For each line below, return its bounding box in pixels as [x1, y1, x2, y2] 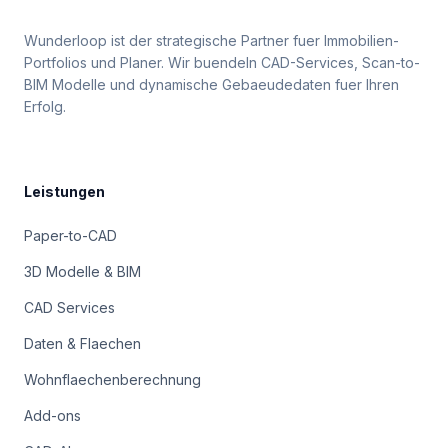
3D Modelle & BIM [24, 263, 141, 280]
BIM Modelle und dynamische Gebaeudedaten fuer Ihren [24, 76, 399, 93]
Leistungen [24, 183, 105, 200]
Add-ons [24, 407, 81, 424]
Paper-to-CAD [24, 227, 117, 244]
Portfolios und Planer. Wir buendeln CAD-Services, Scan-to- [24, 54, 420, 71]
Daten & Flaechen [24, 335, 141, 352]
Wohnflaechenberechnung [24, 371, 201, 388]
